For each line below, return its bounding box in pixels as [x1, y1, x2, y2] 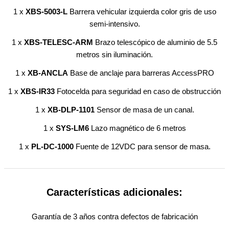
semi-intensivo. [89, 19, 140, 28]
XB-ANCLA [27, 68, 68, 77]
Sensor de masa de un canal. [94, 105, 194, 114]
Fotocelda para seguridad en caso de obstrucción [55, 86, 221, 96]
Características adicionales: [47, 186, 182, 198]
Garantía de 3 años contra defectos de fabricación [31, 212, 198, 221]
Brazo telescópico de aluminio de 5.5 [93, 37, 217, 47]
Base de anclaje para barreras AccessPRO [67, 68, 214, 77]
